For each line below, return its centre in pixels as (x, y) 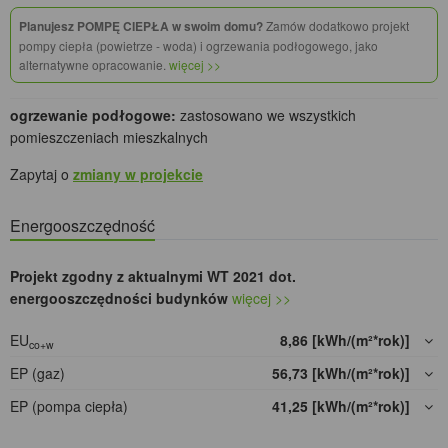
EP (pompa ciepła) (69, 406)
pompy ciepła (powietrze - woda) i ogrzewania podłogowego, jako (198, 46)
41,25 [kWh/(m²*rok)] (343, 406)
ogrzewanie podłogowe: (93, 115)
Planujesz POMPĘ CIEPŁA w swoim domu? (141, 26)
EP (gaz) (37, 373)
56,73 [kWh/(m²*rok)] (343, 373)
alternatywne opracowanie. (94, 65)
